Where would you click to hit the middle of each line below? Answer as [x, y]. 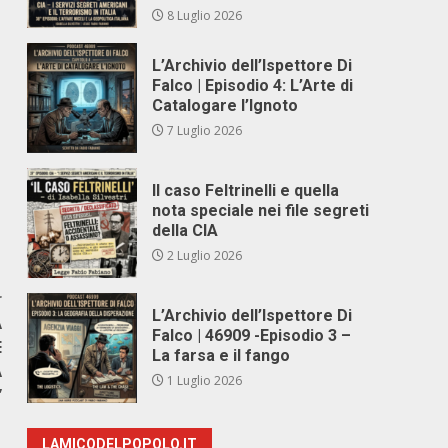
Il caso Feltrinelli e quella [246, 190]
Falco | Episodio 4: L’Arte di [253, 85]
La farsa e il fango [221, 355]
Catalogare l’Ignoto [225, 105]
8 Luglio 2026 [203, 15]
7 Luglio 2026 [203, 130]
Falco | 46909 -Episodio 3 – [252, 335]
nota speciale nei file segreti [261, 210]
